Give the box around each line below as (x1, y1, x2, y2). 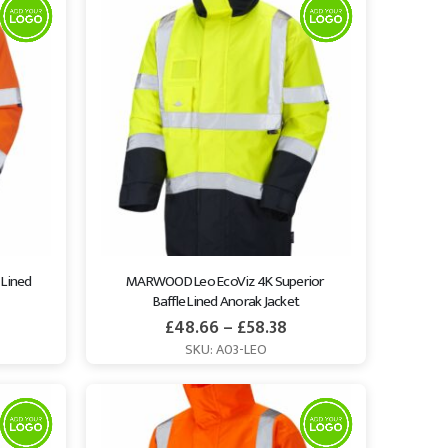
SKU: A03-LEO (184, 338, 267, 362)
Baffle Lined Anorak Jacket (152, 288, 300, 314)
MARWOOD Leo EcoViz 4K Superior (126, 268, 326, 294)
